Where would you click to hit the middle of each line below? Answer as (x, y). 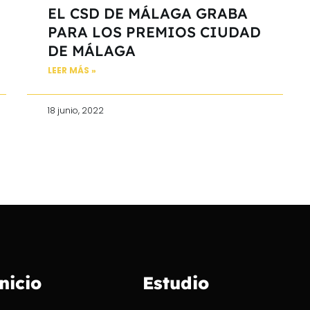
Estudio (175, 282)
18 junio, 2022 (76, 110)
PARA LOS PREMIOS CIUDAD (154, 31)
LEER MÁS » (72, 70)
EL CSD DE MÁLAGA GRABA (148, 13)
